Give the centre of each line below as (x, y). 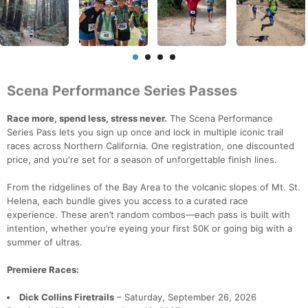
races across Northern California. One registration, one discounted (151, 146)
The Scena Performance (220, 119)
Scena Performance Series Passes (122, 91)
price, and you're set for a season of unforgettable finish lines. (142, 160)
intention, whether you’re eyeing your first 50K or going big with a (150, 229)
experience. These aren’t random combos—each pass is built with (148, 215)
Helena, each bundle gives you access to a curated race (128, 201)
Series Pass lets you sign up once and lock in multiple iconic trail (145, 132)
